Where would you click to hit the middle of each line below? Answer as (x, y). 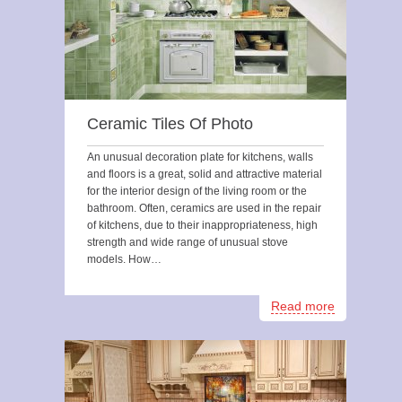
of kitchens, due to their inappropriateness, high (202, 225)
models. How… (124, 259)
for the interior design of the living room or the (197, 191)
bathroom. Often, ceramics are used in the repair (204, 208)
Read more (303, 306)
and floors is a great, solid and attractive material (205, 174)
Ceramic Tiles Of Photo (170, 124)
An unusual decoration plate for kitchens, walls (200, 157)
